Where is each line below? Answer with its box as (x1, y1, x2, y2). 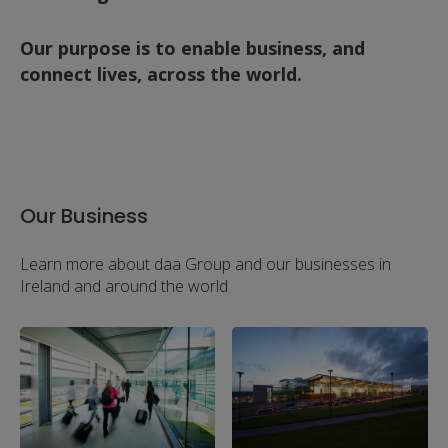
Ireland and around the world (20, 275, 228, 297)
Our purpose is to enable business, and (20, 36, 365, 60)
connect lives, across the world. (20, 62, 302, 86)
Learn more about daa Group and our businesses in (20, 253, 391, 275)
